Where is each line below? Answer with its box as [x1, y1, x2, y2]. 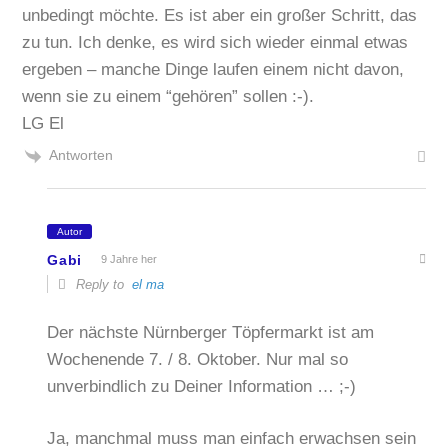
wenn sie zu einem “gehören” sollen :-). [22, 87, 315, 107]
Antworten [49, 147, 114, 164]
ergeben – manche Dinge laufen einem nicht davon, [22, 60, 405, 80]
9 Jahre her [101, 253, 158, 266]
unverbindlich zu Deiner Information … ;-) [47, 376, 357, 396]
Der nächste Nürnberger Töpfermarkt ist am [47, 322, 375, 342]
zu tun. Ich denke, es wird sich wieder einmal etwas [22, 33, 409, 53]
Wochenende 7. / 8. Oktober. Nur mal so [47, 349, 349, 369]
